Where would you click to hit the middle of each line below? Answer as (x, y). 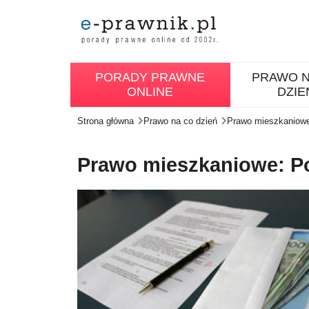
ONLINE (150, 92)
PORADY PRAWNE (150, 77)
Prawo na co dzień (180, 121)
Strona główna (106, 121)
